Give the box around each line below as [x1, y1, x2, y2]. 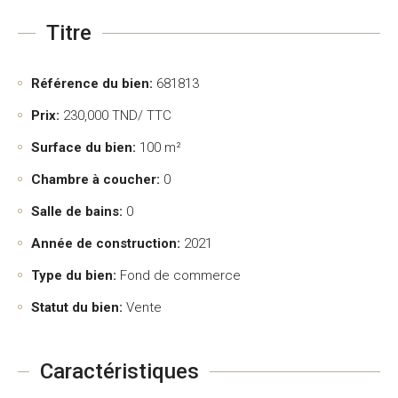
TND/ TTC [108, 107, 171, 123]
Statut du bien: [31, 299, 123, 315]
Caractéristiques [39, 359, 199, 384]
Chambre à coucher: [31, 171, 160, 187]
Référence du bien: [31, 76, 153, 92]
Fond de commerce [120, 267, 241, 283]
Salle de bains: [31, 203, 123, 219]
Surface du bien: [31, 139, 136, 155]
